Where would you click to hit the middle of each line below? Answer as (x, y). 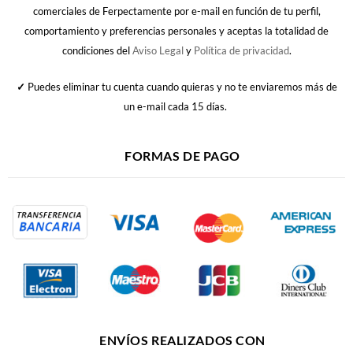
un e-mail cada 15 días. (176, 106)
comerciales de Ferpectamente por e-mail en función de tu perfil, (176, 11)
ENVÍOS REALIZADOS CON (182, 340)
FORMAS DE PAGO (182, 156)
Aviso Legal (158, 50)
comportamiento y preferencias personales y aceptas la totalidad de (176, 30)
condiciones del (97, 50)
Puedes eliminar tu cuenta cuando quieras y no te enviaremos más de (181, 86)
